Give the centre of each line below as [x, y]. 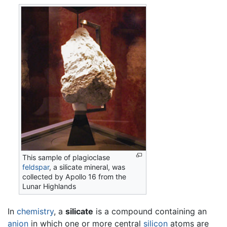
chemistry [35, 211]
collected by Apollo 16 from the [74, 176]
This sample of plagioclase [66, 157]
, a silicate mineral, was [87, 167]
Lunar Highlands [49, 186]
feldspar [36, 167]
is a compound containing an [150, 211]
